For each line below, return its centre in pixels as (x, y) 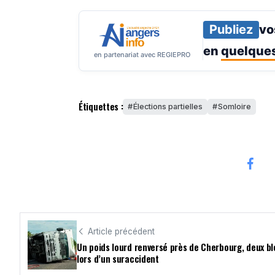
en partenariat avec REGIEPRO (142, 54)
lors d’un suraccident (118, 259)
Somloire (235, 106)
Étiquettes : (101, 107)
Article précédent (121, 231)
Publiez (231, 29)
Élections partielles (168, 106)
